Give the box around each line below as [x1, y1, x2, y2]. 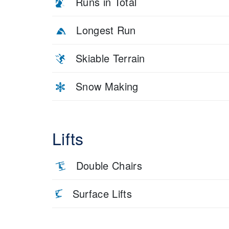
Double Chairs [76, 157, 143, 173]
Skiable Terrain [76, 50, 145, 65]
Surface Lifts [72, 186, 132, 201]
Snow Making [76, 78, 139, 94]
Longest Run [76, 22, 136, 37]
